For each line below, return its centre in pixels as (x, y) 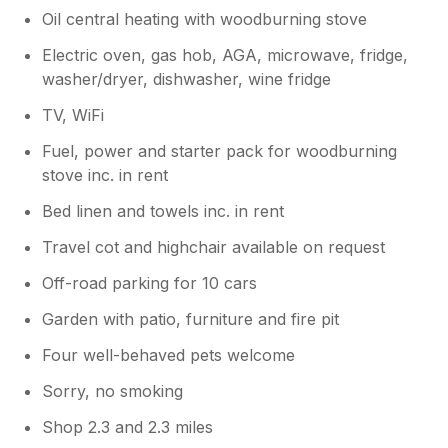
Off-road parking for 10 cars (150, 282)
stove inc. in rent (105, 174)
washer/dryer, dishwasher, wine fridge (187, 78)
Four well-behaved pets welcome (169, 354)
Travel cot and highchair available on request (214, 246)
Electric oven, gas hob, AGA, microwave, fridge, (225, 54)
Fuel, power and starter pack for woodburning (220, 150)
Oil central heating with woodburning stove (205, 18)
